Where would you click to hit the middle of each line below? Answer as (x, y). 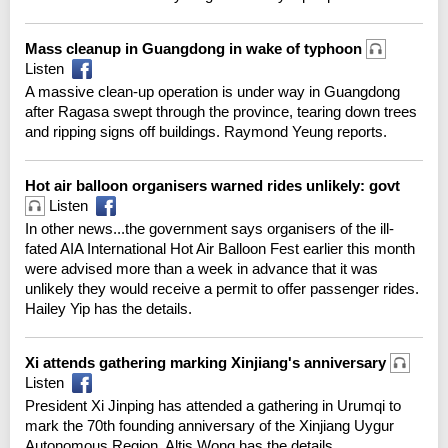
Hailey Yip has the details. (108, 308)
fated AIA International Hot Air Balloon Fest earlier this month (220, 248)
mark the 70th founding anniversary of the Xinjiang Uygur (209, 425)
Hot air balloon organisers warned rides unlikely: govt (214, 185)
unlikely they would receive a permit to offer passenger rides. (222, 288)
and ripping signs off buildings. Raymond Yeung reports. (206, 131)
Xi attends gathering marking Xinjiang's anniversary (207, 362)
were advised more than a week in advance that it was (201, 268)
